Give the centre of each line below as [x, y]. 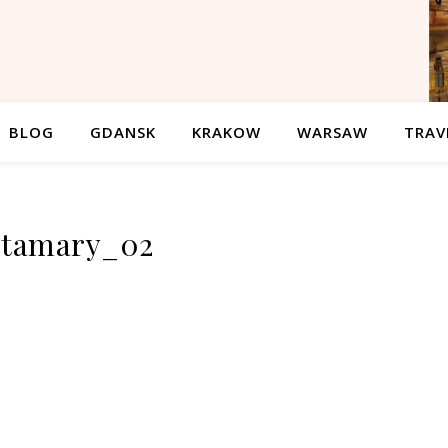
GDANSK [122, 132]
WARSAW [332, 132]
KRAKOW [226, 132]
